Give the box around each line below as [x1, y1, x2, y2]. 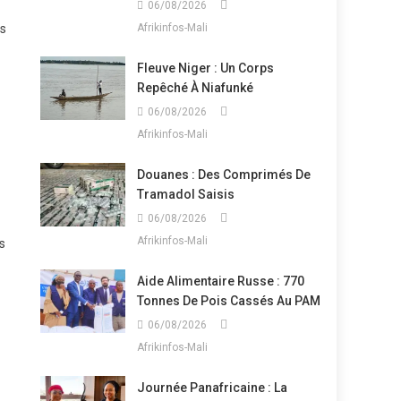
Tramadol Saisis [136, 187, 235, 201]
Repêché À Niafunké [136, 81, 253, 95]
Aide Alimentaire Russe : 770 [136, 274, 304, 288]
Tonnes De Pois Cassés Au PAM [136, 294, 320, 308]
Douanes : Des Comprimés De [136, 167, 311, 182]
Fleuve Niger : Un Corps [136, 61, 274, 75]
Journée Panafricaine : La [136, 380, 287, 395]
